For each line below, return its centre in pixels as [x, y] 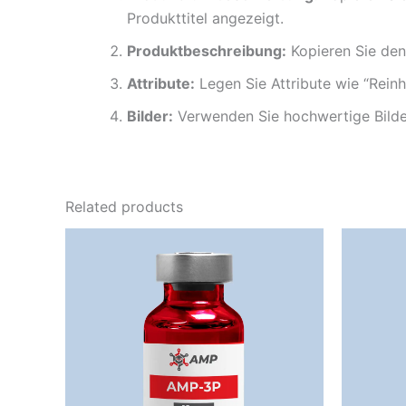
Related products [124, 206]
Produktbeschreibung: [207, 50]
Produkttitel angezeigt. [205, 18]
